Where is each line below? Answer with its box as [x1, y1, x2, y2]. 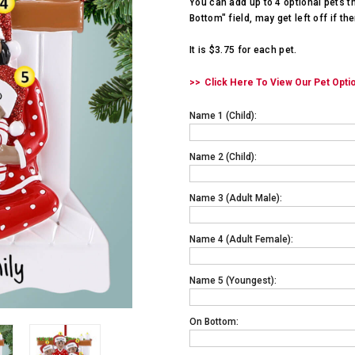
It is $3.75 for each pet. [189, 44, 297, 55]
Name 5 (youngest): [189, 275, 277, 287]
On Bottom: [189, 316, 239, 328]
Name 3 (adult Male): [189, 193, 282, 204]
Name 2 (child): [189, 151, 257, 163]
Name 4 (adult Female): [189, 234, 293, 246]
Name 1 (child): [189, 110, 257, 122]
